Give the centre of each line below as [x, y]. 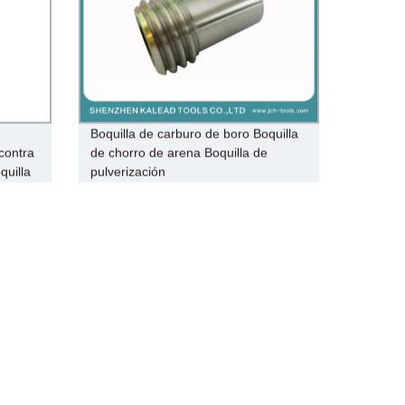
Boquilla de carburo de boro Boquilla [194, 133]
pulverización [127, 171]
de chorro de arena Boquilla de [179, 152]
